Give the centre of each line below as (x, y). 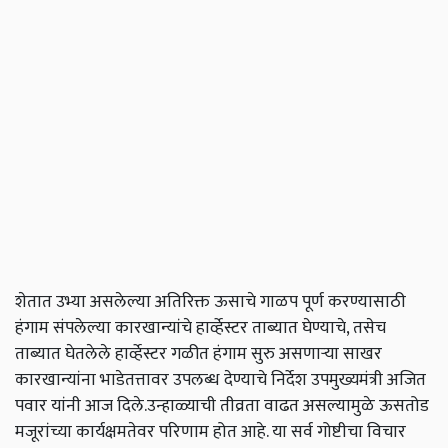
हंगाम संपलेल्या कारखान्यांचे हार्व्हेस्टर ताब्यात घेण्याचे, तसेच (200, 328)
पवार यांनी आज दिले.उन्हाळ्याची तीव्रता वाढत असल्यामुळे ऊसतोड (222, 406)
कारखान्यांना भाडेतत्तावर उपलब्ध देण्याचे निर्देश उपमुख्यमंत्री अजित (220, 380)
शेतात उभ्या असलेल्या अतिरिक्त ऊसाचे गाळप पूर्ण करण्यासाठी (210, 302)
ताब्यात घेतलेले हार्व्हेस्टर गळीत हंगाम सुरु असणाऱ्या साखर (198, 354)
